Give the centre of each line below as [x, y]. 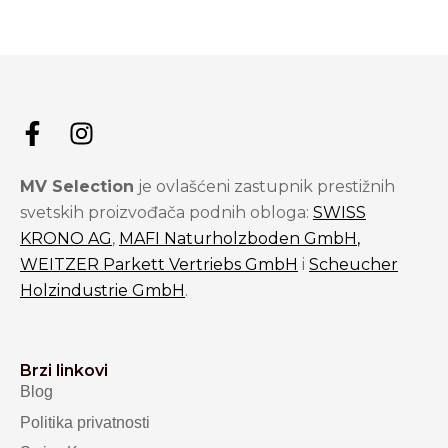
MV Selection [77, 186]
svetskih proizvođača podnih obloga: [166, 212]
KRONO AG [66, 238]
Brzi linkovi [64, 371]
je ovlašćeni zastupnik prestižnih [264, 186]
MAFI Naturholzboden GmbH [238, 238]
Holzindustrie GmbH [102, 290]
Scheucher [353, 264]
